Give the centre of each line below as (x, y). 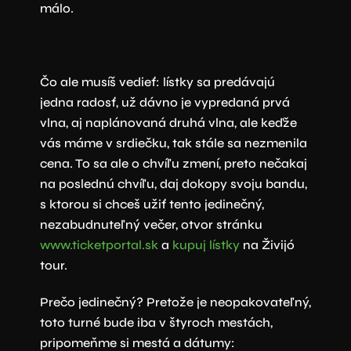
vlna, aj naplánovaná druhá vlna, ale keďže (168, 122)
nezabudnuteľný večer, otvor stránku (151, 224)
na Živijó (267, 244)
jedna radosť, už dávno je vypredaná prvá (165, 102)
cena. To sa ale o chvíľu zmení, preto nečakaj (173, 163)
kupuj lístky (206, 244)
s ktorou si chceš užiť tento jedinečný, (152, 204)
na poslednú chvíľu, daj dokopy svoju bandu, (173, 183)
